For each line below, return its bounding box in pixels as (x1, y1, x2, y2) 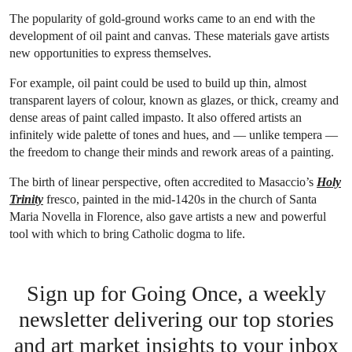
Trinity (9, 192, 43, 206)
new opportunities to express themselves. (9, 46, 211, 60)
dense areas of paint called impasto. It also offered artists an (9, 110, 302, 124)
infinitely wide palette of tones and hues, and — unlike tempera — (9, 127, 338, 141)
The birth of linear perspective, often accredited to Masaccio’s (9, 174, 317, 189)
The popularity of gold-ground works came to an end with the (9, 11, 315, 25)
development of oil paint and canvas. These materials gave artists (9, 28, 329, 42)
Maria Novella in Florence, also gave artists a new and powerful (9, 209, 326, 223)
